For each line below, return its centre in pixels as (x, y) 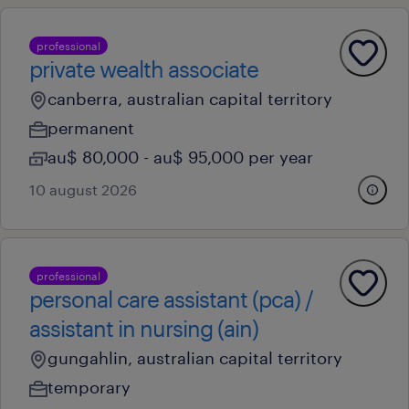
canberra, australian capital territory (190, 99)
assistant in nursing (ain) (144, 328)
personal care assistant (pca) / (171, 299)
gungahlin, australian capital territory (195, 358)
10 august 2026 (83, 189)
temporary (89, 387)
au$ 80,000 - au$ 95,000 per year (180, 157)
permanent (91, 128)
